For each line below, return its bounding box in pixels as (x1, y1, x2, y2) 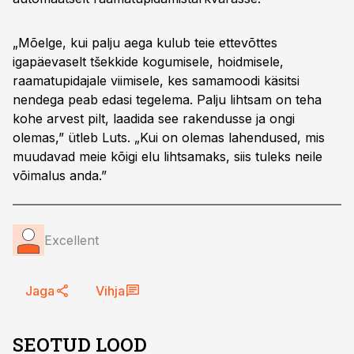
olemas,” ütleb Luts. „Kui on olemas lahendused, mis (13, 130, 325, 145)
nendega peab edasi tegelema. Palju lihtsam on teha (13, 92, 322, 107)
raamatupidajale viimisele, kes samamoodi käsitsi (13, 73, 299, 88)
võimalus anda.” (13, 168, 107, 183)
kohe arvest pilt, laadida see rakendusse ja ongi (13, 111, 295, 126)
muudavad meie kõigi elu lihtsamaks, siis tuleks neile (13, 149, 322, 164)
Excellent (44, 232, 99, 248)
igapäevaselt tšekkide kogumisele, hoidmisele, (13, 54, 284, 70)
